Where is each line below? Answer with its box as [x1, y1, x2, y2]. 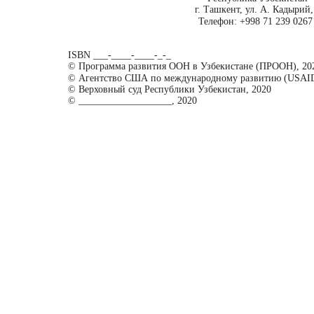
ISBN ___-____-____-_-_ [68, 50, 171, 61]
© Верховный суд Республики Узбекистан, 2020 [68, 84, 271, 95]
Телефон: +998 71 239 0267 [198, 16, 313, 27]
